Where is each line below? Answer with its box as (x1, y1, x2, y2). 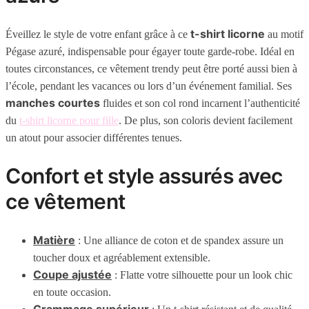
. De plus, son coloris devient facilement (119, 114, 292, 127)
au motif (265, 28, 303, 41)
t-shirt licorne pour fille (19, 114, 119, 127)
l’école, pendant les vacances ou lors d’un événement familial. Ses (6, 80, 292, 92)
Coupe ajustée (33, 268, 112, 282)
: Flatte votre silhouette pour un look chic (112, 269, 292, 281)
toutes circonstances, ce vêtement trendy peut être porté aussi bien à (6, 63, 297, 75)
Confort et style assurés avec (6, 163, 283, 189)
